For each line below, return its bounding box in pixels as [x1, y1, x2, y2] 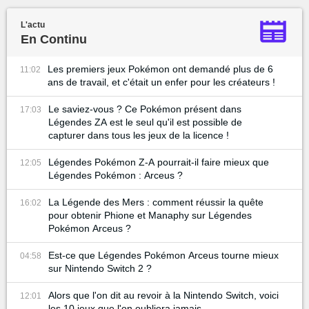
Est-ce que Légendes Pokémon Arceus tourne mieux [48, 250, 279, 261]
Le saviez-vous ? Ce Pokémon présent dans [48, 103, 241, 115]
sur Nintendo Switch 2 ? [48, 263, 152, 275]
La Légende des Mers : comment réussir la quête [48, 197, 263, 208]
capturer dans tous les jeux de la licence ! [48, 130, 229, 141]
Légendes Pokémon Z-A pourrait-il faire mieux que [48, 157, 269, 168]
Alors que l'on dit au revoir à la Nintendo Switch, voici [48, 290, 279, 301]
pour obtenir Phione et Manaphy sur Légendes [48, 210, 252, 221]
